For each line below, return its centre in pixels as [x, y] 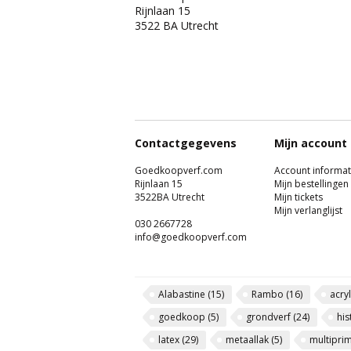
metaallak [248, 340]
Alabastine [183, 294]
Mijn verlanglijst [308, 210]
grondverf [270, 317]
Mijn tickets [299, 197]
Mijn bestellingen [311, 184]
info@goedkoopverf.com [191, 237]
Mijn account [311, 143]
